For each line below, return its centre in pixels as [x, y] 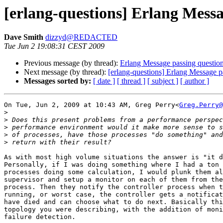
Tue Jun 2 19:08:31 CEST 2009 [54, 46]
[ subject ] [163, 81]
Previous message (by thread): [72, 63]
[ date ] [104, 81]
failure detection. [40, 217]
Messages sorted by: [57, 81]
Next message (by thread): [66, 72]
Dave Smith [24, 37]
